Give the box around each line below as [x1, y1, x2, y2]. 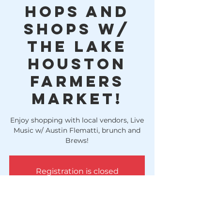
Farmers [30, 72, 124, 91]
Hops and [25, 2, 129, 21]
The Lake [27, 37, 127, 56]
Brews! [65, 136, 89, 145]
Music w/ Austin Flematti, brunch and [14, 126, 140, 135]
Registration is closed [35, 167, 119, 176]
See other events [44, 178, 110, 187]
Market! [31, 89, 123, 108]
